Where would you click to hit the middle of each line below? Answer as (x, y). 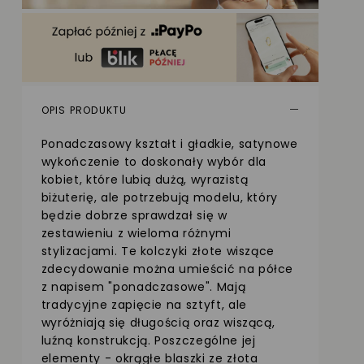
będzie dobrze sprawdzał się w (134, 215)
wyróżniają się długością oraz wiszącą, (158, 322)
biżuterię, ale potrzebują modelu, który (160, 197)
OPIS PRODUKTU (84, 110)
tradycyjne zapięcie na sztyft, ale (144, 304)
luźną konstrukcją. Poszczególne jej (148, 340)
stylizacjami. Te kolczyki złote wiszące (158, 251)
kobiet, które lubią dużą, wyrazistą (145, 179)
